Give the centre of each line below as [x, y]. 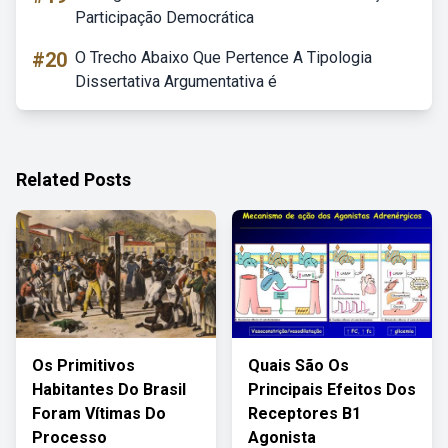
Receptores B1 [304, 413]
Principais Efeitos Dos [332, 389]
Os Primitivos [83, 365]
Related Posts [73, 179]
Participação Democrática [164, 17]
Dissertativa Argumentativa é [176, 81]
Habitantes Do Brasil [109, 389]
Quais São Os [298, 365]
